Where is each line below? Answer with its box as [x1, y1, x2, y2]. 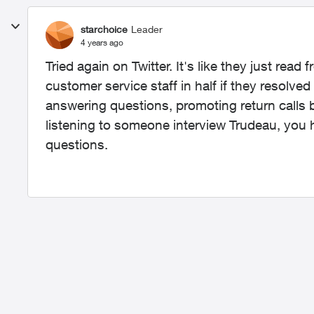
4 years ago [81, 36, 123, 48]
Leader [131, 22, 163, 35]
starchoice [81, 22, 128, 35]
